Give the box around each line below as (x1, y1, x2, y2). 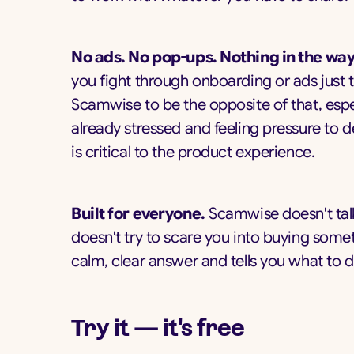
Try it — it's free (71, 315, 245, 341)
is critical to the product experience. (71, 142, 315, 162)
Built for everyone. (71, 204, 205, 224)
